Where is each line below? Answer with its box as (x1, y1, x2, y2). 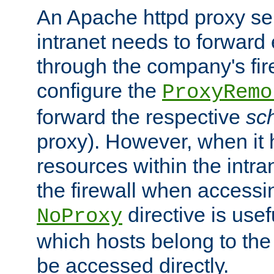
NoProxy (37, 204, 122, 228)
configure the (37, 78, 162, 102)
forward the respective (37, 105, 246, 128)
